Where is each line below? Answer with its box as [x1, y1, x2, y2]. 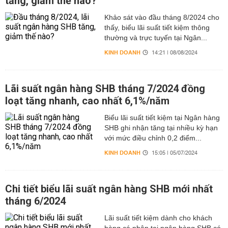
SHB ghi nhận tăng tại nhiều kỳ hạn [104, 124, 218, 132]
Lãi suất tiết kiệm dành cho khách [104, 214, 212, 222]
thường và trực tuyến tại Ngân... [104, 34, 207, 42]
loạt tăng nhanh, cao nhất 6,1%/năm [5, 95, 169, 107]
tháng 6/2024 [5, 195, 66, 207]
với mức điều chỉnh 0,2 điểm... [104, 134, 202, 142]
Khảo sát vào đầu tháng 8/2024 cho [104, 13, 219, 21]
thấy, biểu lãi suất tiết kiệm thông [104, 23, 210, 32]
